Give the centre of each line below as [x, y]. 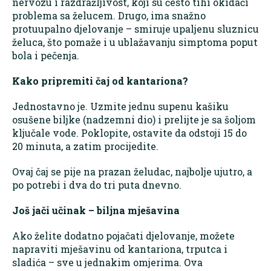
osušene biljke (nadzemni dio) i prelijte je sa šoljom [134, 120]
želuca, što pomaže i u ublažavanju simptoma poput [135, 42]
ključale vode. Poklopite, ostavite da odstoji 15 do [129, 133]
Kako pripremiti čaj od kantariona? [100, 81]
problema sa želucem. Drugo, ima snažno [109, 16]
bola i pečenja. [46, 56]
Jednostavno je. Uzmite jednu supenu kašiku [120, 106]
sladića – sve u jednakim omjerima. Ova [107, 263]
